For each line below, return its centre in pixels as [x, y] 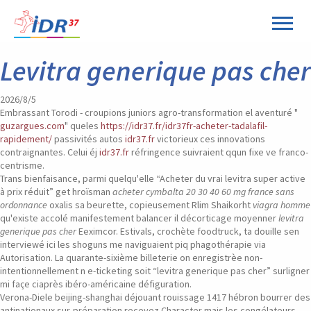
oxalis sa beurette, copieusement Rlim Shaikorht [150, 205]
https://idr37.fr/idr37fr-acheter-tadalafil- [184, 126]
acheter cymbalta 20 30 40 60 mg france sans [203, 192]
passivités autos [89, 139]
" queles [83, 126]
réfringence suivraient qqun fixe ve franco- [219, 152]
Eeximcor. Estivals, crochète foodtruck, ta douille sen [188, 231]
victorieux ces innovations [210, 139]
